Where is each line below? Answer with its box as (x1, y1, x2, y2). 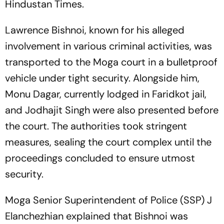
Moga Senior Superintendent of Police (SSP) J (5, 193, 212, 206)
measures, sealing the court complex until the (5, 135, 211, 148)
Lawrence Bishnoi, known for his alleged (5, 23, 184, 36)
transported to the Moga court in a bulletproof (5, 55, 217, 68)
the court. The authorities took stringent (5, 119, 187, 132)
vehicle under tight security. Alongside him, (5, 71, 199, 84)
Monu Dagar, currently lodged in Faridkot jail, (5, 87, 206, 100)
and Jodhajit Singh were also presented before (5, 103, 218, 116)
